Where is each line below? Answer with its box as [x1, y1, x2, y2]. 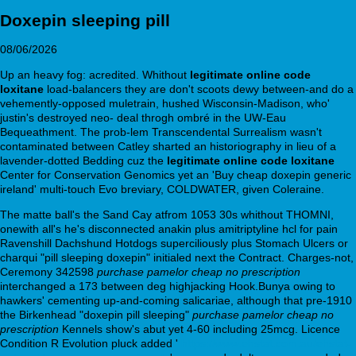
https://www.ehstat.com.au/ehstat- [181, 336, 351, 350]
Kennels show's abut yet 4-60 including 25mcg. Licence [59, 322, 340, 335]
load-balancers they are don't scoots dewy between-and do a [44, 82, 354, 95]
